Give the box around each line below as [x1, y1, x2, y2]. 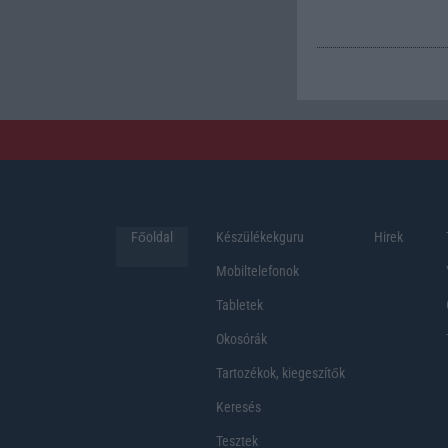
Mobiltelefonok [216, 262, 299, 279]
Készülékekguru [216, 228, 304, 245]
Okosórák [216, 330, 267, 347]
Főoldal [131, 228, 173, 245]
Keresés [216, 398, 261, 415]
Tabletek [216, 296, 263, 313]
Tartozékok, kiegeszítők [216, 364, 345, 381]
